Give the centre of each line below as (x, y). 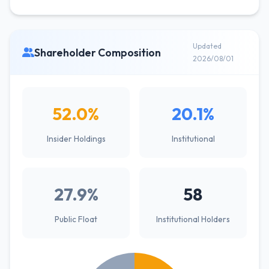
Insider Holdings (76, 139)
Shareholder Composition (98, 52)
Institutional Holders (193, 219)
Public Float (76, 219)
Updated (207, 46)
